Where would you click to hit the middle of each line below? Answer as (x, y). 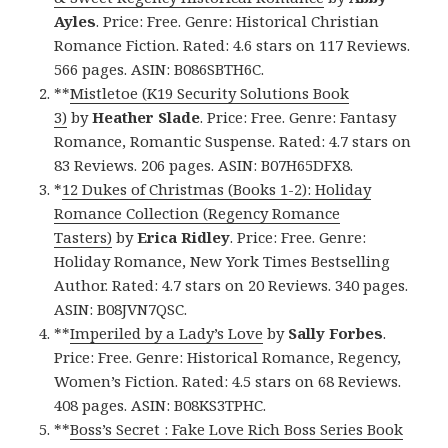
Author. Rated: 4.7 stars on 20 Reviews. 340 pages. (231, 285)
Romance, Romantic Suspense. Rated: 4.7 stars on (233, 141)
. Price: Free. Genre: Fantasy (298, 117)
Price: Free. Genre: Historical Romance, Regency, (228, 357)
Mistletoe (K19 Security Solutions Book (210, 93)
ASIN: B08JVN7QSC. (121, 309)
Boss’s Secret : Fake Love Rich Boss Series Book (237, 429)
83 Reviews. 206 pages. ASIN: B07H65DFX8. (204, 165)
